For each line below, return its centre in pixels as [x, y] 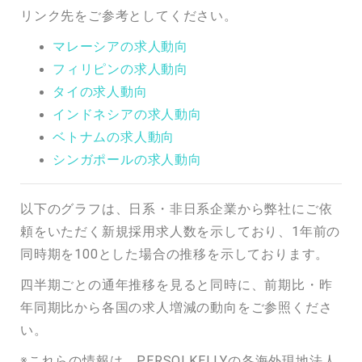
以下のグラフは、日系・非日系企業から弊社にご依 [177, 208]
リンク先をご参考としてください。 [129, 15]
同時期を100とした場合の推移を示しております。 [175, 253]
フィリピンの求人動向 [120, 68]
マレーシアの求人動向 [120, 46]
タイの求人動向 [100, 91]
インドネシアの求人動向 [127, 114]
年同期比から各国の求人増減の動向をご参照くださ [177, 307]
